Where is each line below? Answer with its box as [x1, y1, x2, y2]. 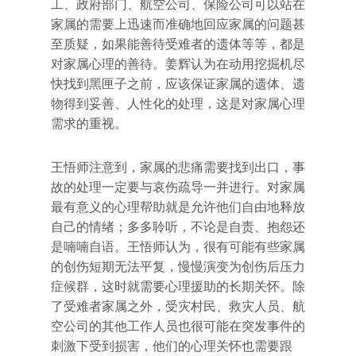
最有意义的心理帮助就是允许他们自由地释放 [51, 199, 305, 215]
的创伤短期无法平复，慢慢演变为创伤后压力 [51, 259, 305, 274]
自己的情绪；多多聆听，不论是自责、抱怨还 [51, 219, 305, 234]
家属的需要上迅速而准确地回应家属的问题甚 [51, 17, 305, 32]
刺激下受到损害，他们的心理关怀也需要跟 [51, 339, 292, 354]
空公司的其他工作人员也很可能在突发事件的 [51, 319, 305, 334]
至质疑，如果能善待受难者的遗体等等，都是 [51, 37, 305, 52]
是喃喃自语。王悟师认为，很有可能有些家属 [51, 239, 305, 254]
